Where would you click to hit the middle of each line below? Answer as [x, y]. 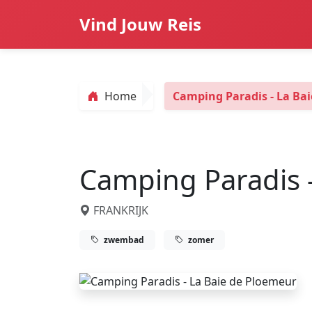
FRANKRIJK [119, 210]
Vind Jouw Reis [140, 24]
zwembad [123, 240]
